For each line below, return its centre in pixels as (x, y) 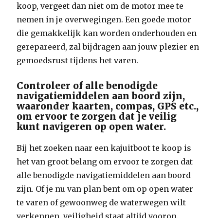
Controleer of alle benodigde (87, 86)
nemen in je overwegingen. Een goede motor (104, 19)
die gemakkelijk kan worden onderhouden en (107, 33)
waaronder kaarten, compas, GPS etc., (108, 106)
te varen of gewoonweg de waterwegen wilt (101, 202)
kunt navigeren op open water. (91, 127)
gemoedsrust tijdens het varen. (78, 60)
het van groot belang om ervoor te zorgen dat (105, 162)
